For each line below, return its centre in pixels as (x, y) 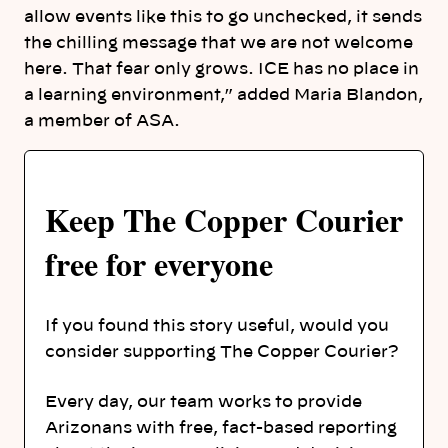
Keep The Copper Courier (224, 220)
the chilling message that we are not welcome (218, 43)
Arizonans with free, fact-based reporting (221, 427)
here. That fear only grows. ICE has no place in (221, 69)
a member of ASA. (102, 121)
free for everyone (159, 264)
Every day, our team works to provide (203, 401)
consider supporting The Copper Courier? (221, 351)
